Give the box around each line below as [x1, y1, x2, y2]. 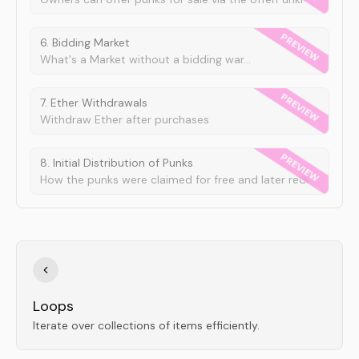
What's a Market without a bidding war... [40, 52, 251, 67]
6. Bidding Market [40, 35, 130, 50]
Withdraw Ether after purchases [40, 112, 209, 127]
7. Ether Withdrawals [40, 95, 147, 110]
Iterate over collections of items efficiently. [33, 318, 260, 333]
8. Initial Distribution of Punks [40, 155, 193, 170]
